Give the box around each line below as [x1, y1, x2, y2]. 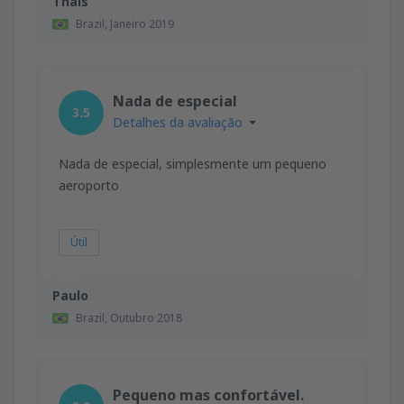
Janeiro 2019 [110, 15, 174, 32]
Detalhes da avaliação [113, 113, 243, 131]
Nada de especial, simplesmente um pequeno [59, 154, 326, 172]
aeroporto [59, 176, 119, 194]
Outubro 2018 [110, 309, 182, 326]
